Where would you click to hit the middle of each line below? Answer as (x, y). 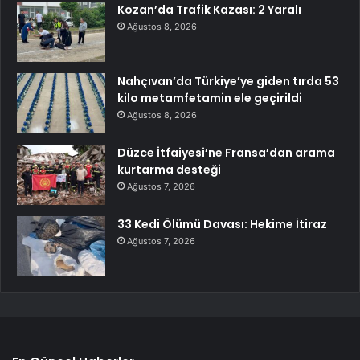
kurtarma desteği (169, 169)
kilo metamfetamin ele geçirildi (210, 98)
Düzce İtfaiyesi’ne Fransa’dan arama (226, 152)
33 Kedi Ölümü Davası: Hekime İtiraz (222, 224)
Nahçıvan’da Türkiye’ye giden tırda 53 (228, 81)
